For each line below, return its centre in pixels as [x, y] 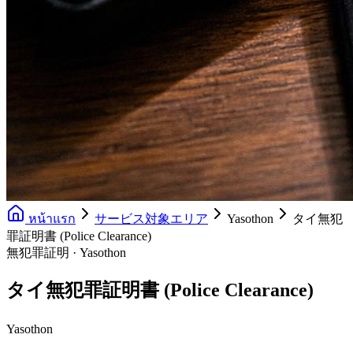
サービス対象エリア [151, 219]
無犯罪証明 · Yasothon [66, 253]
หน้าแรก [50, 219]
